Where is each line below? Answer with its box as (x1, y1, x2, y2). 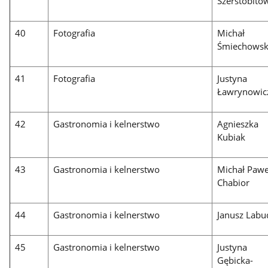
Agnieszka (217, 118, 259, 130)
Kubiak (217, 131, 246, 144)
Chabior (217, 176, 250, 189)
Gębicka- (217, 254, 254, 267)
